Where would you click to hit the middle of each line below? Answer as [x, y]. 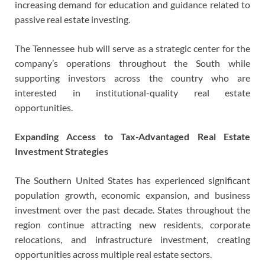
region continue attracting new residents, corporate [132, 224]
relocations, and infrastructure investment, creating [132, 239]
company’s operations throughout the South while [132, 63]
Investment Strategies [62, 151]
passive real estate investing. [72, 19]
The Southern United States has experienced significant [132, 180]
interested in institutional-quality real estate [132, 92]
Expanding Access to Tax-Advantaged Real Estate [132, 136]
